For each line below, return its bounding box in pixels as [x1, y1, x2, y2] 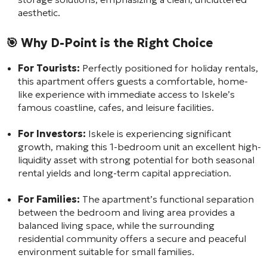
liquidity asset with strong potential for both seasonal [18, 153, 254, 166]
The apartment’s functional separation [80, 193, 254, 205]
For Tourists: [18, 61, 80, 74]
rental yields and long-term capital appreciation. [18, 166, 231, 179]
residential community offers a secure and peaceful [18, 232, 246, 244]
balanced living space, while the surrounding [18, 219, 215, 231]
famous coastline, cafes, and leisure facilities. [18, 101, 214, 113]
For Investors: [18, 127, 86, 139]
